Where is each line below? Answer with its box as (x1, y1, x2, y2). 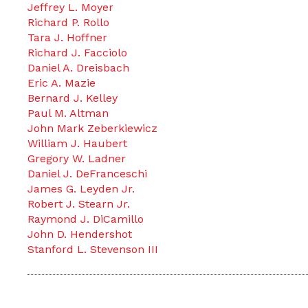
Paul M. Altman (27, 107, 109, 120)
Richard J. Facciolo (27, 46, 127, 59)
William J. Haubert (27, 137, 127, 150)
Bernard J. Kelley (27, 91, 118, 104)
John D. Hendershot (27, 228, 132, 241)
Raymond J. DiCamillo (27, 212, 144, 225)
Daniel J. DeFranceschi (27, 167, 147, 180)
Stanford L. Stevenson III (27, 243, 158, 256)
